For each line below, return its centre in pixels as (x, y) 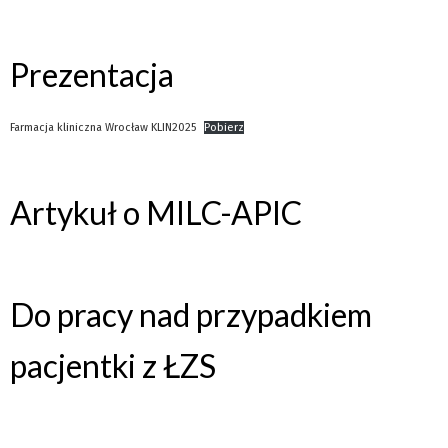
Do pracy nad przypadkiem (191, 314)
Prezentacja (92, 75)
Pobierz (224, 127)
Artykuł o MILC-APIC (156, 212)
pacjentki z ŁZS (113, 365)
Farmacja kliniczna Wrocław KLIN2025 (103, 127)
